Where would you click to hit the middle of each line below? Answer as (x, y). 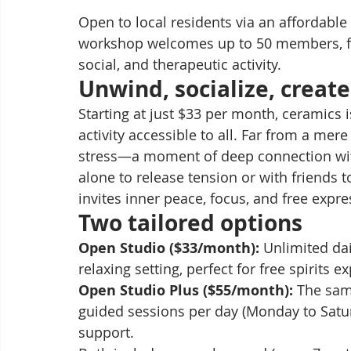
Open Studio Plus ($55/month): (186, 291)
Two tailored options (190, 223)
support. (106, 333)
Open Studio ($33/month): (169, 248)
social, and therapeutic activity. (180, 65)
